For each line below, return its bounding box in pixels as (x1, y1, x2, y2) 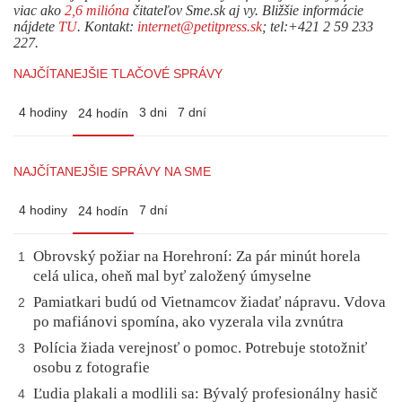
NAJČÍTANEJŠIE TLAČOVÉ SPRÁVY (13, 66, 223, 82)
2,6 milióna (65, 3, 129, 19)
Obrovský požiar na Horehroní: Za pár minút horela (33, 248, 361, 266)
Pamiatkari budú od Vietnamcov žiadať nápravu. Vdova (33, 293, 386, 311)
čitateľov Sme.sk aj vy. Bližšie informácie (129, 3, 363, 19)
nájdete (13, 19, 58, 35)
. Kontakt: (77, 19, 137, 35)
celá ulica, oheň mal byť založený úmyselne (33, 267, 311, 285)
